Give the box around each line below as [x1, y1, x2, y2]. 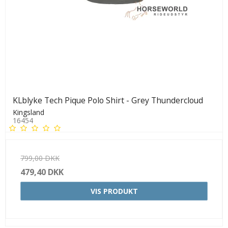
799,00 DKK [20, 153, 60, 163]
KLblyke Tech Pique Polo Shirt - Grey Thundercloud [13, 94, 203, 106]
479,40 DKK [20, 166, 64, 178]
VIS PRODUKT [90, 186, 138, 196]
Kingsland [13, 107, 44, 117]
